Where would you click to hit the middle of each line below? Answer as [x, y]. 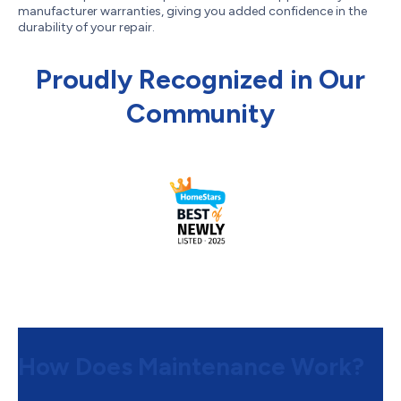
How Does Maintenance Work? [191, 366]
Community [200, 113]
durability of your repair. [86, 27]
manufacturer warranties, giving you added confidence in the [192, 11]
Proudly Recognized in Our [200, 79]
